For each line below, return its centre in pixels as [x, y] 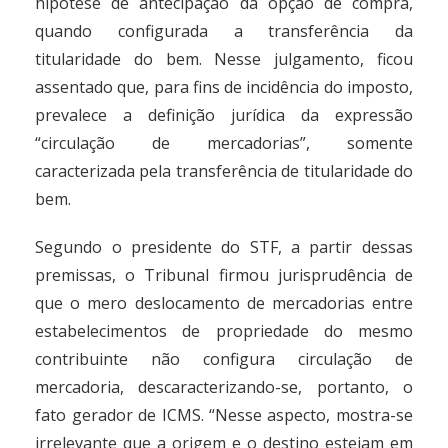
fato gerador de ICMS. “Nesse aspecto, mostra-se [224, 415]
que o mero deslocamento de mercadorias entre [224, 303]
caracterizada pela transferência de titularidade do [224, 171]
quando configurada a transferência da [224, 31]
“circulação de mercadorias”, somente [224, 143]
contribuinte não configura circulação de [224, 359]
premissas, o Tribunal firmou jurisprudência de [224, 275]
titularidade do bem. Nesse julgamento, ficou [224, 59]
